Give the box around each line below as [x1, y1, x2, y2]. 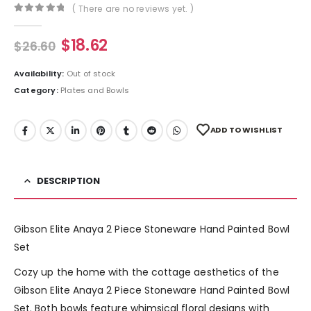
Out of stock [66, 68, 116, 80]
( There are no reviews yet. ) [72, 3, 194, 15]
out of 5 [21, 15, 75, 24]
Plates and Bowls [60, 84, 130, 96]
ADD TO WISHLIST [210, 124, 283, 135]
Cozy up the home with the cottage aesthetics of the [14, 265, 279, 280]
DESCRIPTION [36, 174, 100, 188]
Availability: [14, 68, 67, 80]
